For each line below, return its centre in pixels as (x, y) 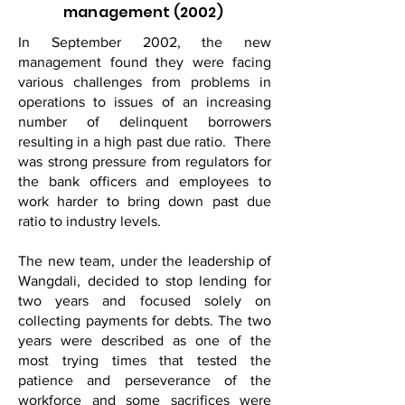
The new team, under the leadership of (145, 261)
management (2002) (145, 12)
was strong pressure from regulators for (145, 161)
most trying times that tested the (145, 360)
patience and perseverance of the (145, 380)
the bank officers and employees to (145, 181)
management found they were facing (145, 62)
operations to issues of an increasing (145, 102)
